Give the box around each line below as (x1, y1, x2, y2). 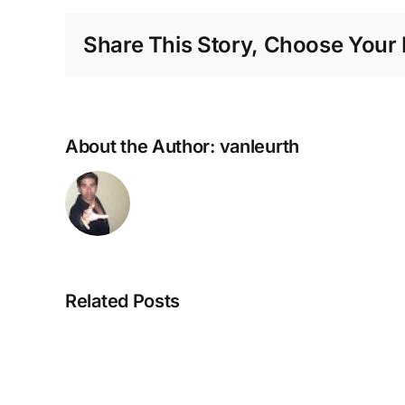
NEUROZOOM (184, 330, 325, 357)
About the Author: (65, 136, 220, 158)
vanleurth (219, 136, 299, 158)
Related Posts (65, 290, 181, 313)
